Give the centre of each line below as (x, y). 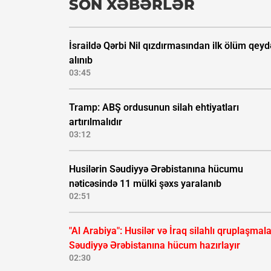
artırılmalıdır (96, 122)
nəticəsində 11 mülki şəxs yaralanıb (145, 184)
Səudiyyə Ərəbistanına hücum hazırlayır (155, 246)
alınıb (81, 60)
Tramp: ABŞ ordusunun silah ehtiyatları (154, 108)
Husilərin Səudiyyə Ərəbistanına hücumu (156, 169)
